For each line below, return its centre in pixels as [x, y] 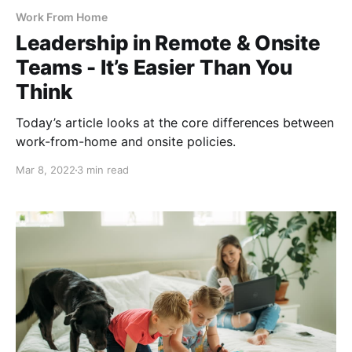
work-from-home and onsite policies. [126, 142]
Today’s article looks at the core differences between [175, 123]
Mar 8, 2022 [46, 170]
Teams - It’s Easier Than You [154, 68]
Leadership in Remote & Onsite [168, 43]
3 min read [103, 170]
